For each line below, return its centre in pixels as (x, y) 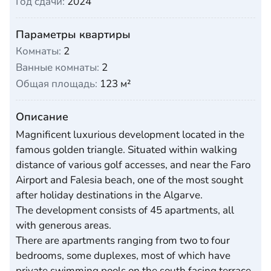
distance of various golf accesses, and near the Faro (133, 165)
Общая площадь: (57, 84)
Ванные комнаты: (57, 68)
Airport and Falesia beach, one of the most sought (129, 180)
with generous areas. (64, 226)
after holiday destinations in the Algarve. (109, 195)
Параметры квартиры (73, 35)
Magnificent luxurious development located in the (130, 135)
